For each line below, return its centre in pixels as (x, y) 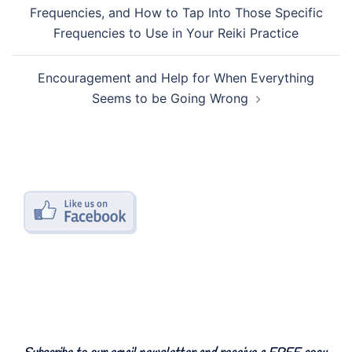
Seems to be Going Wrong (170, 98)
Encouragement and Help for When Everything (176, 78)
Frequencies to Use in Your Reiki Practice (176, 33)
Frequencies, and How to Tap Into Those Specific (176, 13)
